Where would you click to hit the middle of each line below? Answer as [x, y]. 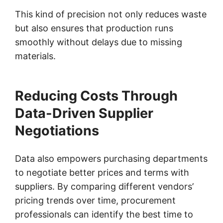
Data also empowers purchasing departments [111, 158]
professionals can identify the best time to [104, 214]
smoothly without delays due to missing [99, 42]
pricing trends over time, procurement [95, 200]
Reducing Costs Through [96, 96]
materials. [35, 56]
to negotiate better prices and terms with [102, 172]
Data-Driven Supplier [84, 113]
